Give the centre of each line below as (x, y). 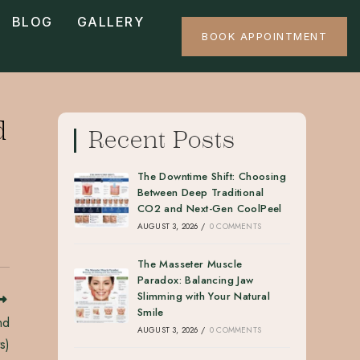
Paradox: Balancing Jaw (195, 280)
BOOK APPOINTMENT (265, 36)
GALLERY (110, 22)
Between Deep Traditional (200, 192)
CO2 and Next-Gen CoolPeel (209, 209)
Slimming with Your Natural (204, 296)
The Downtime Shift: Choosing (212, 176)
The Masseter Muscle (190, 264)
